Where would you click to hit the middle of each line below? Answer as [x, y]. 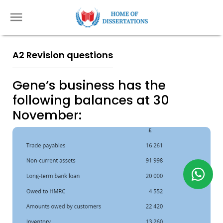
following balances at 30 [91, 100]
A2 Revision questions [63, 55]
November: [47, 115]
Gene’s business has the [89, 85]
